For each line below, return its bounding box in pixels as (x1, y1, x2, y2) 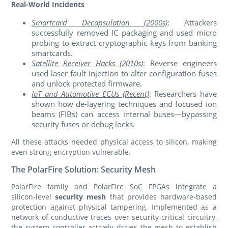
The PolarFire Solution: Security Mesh (11, 164, 156, 176)
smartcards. (32, 48, 73, 59)
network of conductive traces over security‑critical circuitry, (11, 212, 217, 222)
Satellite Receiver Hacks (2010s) (32, 58, 144, 69)
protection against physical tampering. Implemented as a (11, 202, 217, 212)
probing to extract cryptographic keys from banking (32, 38, 217, 48)
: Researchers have (149, 89, 217, 99)
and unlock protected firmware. (32, 78, 142, 89)
